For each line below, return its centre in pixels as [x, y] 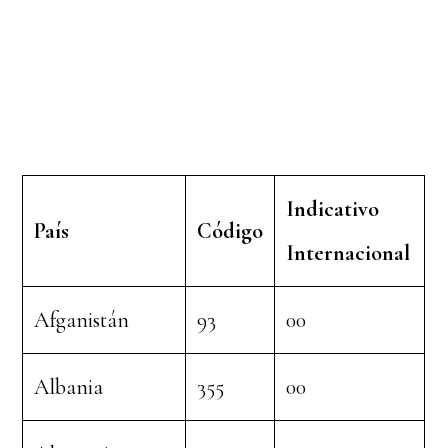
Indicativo [333, 209]
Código [230, 231]
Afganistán [82, 320]
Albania [69, 387]
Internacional [348, 253]
